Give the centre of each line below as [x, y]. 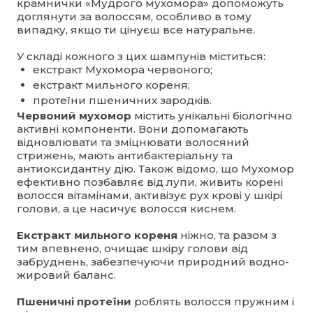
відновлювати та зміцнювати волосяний [133, 142]
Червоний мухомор [74, 115]
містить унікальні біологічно [212, 115]
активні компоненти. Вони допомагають [133, 129]
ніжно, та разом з [227, 235]
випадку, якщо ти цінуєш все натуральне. [136, 29]
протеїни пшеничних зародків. [122, 100]
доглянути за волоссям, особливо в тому [134, 16]
